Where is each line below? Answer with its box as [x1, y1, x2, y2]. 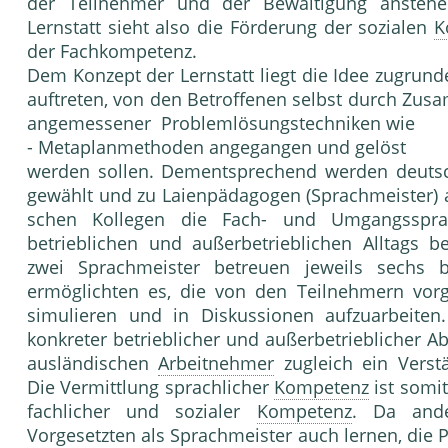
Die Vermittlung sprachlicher [27, 375, 274, 400]
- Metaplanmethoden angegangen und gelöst [27, 135, 406, 160]
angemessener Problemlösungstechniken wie [27, 111, 415, 136]
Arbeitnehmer [158, 351, 275, 376]
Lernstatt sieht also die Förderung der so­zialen [27, 15, 435, 40]
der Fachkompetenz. [27, 39, 197, 64]
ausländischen [27, 351, 159, 376]
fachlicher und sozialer [27, 399, 257, 424]
